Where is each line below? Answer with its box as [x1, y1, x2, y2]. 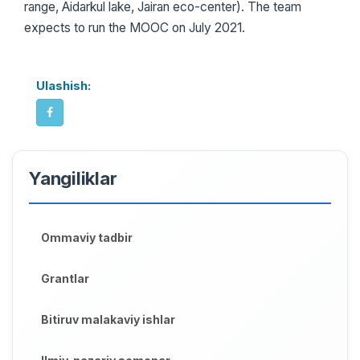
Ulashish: [36, 77, 91, 93]
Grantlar [41, 271, 89, 285]
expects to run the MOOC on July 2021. [24, 19, 245, 35]
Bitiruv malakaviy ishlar [41, 312, 175, 326]
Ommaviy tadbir [41, 230, 133, 244]
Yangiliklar [29, 167, 117, 189]
